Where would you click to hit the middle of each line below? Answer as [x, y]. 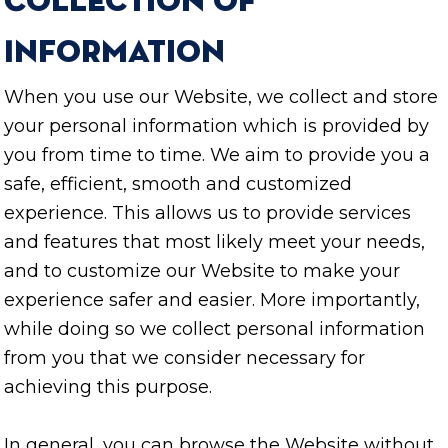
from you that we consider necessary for [184, 358]
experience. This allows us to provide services [207, 213]
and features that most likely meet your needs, [214, 242]
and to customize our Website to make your [202, 271]
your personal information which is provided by [216, 126]
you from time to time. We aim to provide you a [217, 155]
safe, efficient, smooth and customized [178, 184]
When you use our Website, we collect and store [221, 97]
